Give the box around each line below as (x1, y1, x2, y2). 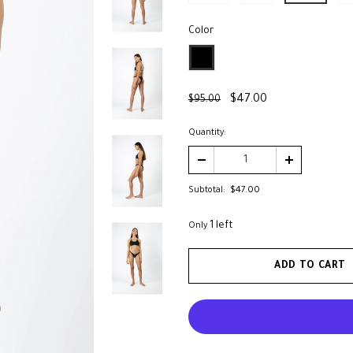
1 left (210, 221, 233, 232)
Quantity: (188, 128, 226, 138)
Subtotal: (188, 186, 225, 195)
